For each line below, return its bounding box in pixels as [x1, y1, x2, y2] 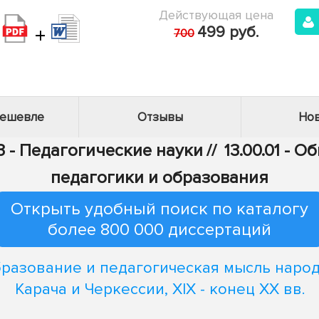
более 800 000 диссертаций [48, 219, 271, 240]
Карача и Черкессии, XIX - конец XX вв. [14, 279, 305, 299]
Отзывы [137, 110, 183, 125]
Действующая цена [159, 7, 273, 23]
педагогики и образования [51, 167, 268, 188]
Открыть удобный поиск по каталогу [11, 199, 308, 219]
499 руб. [197, 23, 258, 42]
